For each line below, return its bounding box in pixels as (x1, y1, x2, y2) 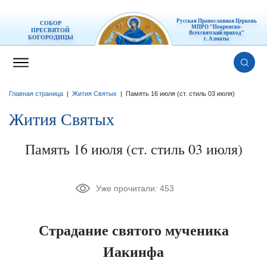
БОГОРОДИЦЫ (27, 33, 73, 42)
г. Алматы (204, 35, 229, 43)
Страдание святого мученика (38, 219, 229, 241)
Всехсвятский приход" (188, 29, 244, 37)
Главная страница (9, 90, 63, 98)
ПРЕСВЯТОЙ (31, 26, 70, 35)
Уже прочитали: (95, 184, 160, 194)
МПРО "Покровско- (191, 23, 242, 31)
